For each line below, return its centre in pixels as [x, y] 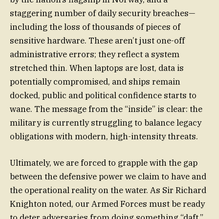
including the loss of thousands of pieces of [95, 27]
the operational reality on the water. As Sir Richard [108, 190]
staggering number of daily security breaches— [102, 13]
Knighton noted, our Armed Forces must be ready [107, 204]
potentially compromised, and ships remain [95, 81]
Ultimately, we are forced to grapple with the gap [104, 163]
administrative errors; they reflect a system [95, 54]
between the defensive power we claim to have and [108, 177]
